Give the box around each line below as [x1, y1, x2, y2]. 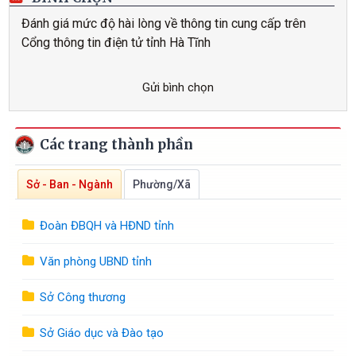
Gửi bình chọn [142, 80, 214, 95]
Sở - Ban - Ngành [26, 177, 114, 191]
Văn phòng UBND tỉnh [40, 253, 153, 269]
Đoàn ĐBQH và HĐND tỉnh [40, 218, 175, 233]
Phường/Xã [133, 177, 192, 191]
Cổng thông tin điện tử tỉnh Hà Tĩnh [21, 35, 211, 51]
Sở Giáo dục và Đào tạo [40, 325, 164, 340]
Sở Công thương [40, 289, 126, 304]
